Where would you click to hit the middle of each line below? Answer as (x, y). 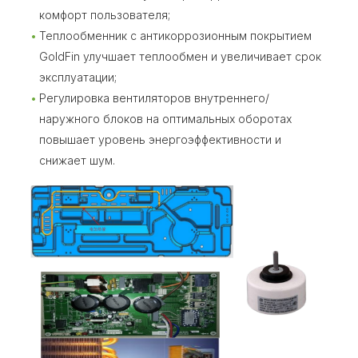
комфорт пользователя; (105, 15)
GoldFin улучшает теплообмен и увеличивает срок (180, 57)
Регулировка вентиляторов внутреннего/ (154, 98)
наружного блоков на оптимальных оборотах (165, 119)
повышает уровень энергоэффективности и (160, 140)
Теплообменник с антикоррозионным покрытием (175, 36)
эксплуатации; (78, 78)
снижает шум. (77, 161)
